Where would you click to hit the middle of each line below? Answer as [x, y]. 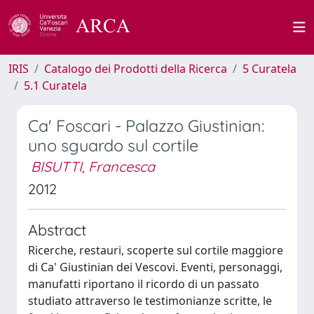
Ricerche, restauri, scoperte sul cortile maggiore [156, 250]
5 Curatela [269, 69]
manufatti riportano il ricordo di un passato [144, 284]
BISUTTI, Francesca [93, 166]
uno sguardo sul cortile [113, 145]
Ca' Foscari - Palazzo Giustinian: [146, 126]
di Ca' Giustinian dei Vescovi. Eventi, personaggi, [155, 267]
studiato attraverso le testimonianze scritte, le [150, 301]
